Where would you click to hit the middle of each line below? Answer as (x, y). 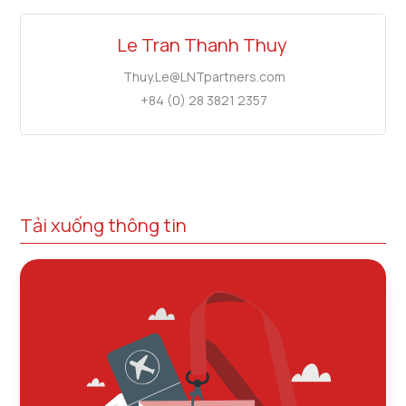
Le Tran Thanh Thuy (202, 45)
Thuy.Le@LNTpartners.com (204, 77)
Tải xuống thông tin (104, 226)
